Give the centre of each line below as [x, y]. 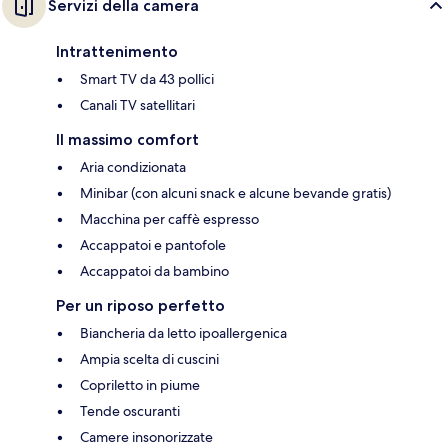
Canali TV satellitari [137, 104]
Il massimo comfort [127, 139]
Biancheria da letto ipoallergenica [183, 332]
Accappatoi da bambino [154, 270]
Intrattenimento [117, 51]
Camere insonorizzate [146, 436]
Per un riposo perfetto [140, 305]
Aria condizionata [133, 166]
